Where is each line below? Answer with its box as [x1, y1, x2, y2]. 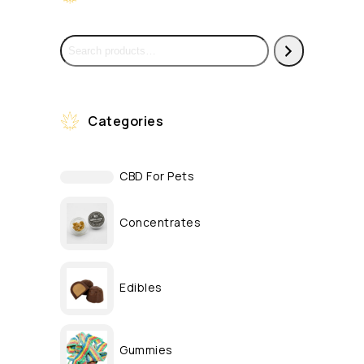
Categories [88, 112, 163, 130]
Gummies [119, 341, 173, 357]
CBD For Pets [119, 168, 194, 184]
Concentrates [119, 214, 201, 230]
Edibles [119, 279, 162, 295]
